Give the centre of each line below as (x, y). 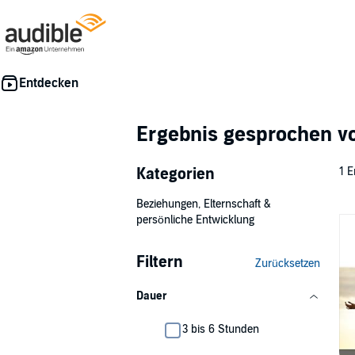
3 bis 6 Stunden (221, 329)
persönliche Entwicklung (195, 220)
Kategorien (176, 174)
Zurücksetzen (288, 263)
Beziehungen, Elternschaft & (204, 204)
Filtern (160, 262)
